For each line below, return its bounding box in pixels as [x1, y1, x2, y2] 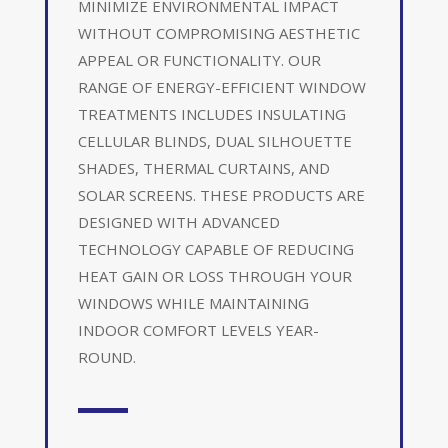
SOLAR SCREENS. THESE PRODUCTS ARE [77, 184, 365, 205]
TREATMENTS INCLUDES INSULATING [77, 103, 346, 124]
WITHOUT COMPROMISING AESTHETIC [77, 22, 360, 43]
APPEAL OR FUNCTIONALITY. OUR [77, 49, 321, 70]
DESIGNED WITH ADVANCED [77, 211, 280, 232]
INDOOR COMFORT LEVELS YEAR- [77, 319, 319, 340]
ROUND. [77, 346, 136, 367]
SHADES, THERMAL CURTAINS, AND [77, 157, 330, 178]
